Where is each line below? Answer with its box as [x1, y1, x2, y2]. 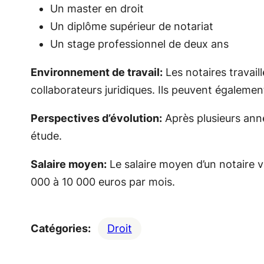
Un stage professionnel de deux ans [49, 38, 229, 50]
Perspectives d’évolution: [30, 112, 162, 124]
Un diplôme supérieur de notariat [49, 20, 213, 32]
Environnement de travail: [30, 66, 163, 78]
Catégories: [30, 222, 91, 235]
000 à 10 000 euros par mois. [30, 176, 175, 188]
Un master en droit [49, 2, 144, 15]
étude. [30, 130, 62, 142]
